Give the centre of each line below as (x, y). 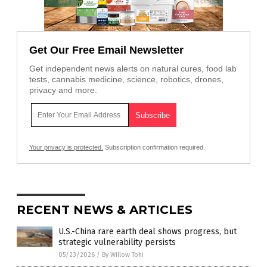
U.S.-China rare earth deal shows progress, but (148, 231)
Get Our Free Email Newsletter (106, 50)
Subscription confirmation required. (154, 147)
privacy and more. (63, 90)
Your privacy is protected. (66, 147)
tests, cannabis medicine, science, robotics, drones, (126, 79)
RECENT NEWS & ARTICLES (105, 209)
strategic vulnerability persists (117, 242)
